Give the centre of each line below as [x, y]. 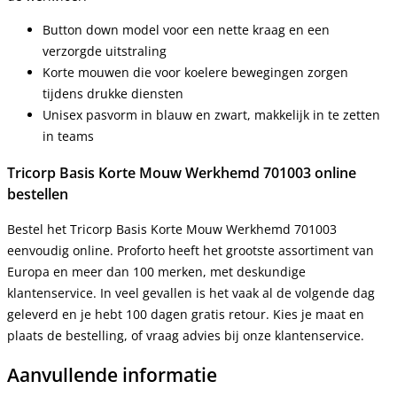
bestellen [38, 194]
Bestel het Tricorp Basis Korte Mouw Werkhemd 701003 [172, 230]
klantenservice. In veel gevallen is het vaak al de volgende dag [191, 293]
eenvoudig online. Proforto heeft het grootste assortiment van [191, 251]
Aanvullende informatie [112, 375]
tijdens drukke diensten [113, 94]
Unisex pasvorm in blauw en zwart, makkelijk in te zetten [211, 115]
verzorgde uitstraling [105, 51]
